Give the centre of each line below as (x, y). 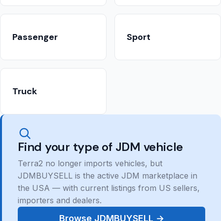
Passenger (35, 37)
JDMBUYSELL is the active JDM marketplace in (108, 176)
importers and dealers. (60, 201)
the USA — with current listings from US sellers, (109, 188)
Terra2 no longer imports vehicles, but (90, 164)
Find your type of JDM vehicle (101, 147)
